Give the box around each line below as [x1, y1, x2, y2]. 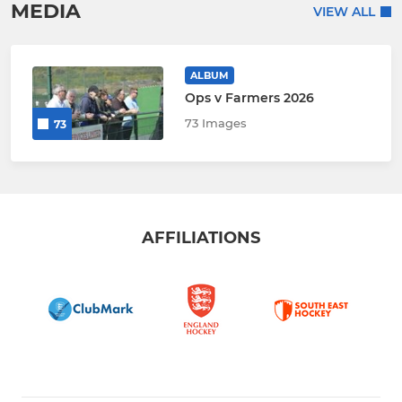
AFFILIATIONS [142, 228, 260, 249]
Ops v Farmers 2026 [184, 90, 314, 107]
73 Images [184, 116, 247, 131]
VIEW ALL [313, 3, 375, 20]
